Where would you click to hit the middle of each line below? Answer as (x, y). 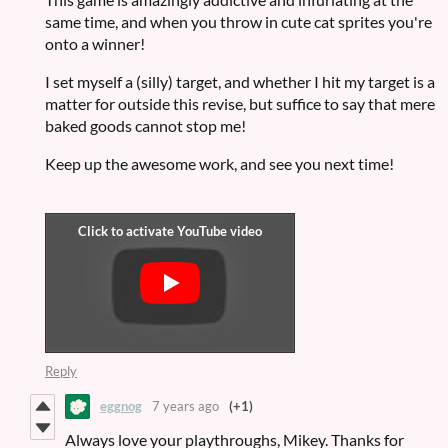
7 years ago (185, 406)
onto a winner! (95, 43)
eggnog (121, 406)
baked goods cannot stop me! (145, 125)
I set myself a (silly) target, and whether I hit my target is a (240, 81)
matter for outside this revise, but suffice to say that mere (240, 103)
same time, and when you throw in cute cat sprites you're (238, 21)
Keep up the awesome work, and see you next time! (219, 163)
